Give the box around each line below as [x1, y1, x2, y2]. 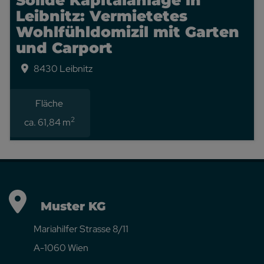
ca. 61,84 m [24, 116, 71, 128]
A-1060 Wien [9, 242, 88, 254]
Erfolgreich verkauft [98, 96, 181, 108]
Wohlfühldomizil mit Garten [16, 23, 239, 41]
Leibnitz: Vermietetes [16, 7, 187, 25]
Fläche [35, 97, 64, 110]
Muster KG [27, 199, 105, 213]
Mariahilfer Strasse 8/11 [9, 223, 128, 235]
